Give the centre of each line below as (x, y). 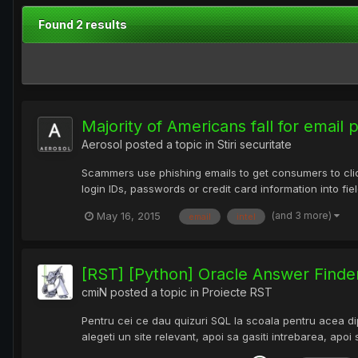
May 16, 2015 (129, 216)
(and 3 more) (303, 215)
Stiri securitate (255, 145)
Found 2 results (83, 25)
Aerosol (102, 145)
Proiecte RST (237, 292)
